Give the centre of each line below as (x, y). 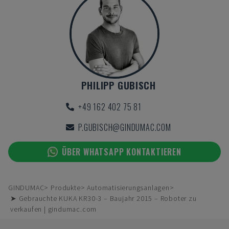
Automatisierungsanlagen (128, 188)
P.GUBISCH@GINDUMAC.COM (125, 127)
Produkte (66, 188)
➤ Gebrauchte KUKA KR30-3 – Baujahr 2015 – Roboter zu (104, 198)
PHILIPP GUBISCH (119, 85)
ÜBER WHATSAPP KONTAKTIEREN (122, 152)
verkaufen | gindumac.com (54, 209)
